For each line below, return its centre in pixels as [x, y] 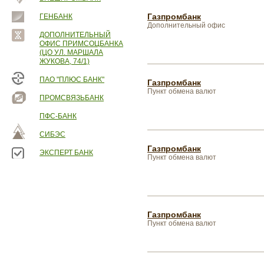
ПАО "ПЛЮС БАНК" [72, 80]
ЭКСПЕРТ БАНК [66, 153]
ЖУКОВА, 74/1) [65, 61]
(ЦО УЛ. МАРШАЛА [71, 52]
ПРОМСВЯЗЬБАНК [72, 98]
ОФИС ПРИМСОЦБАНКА [81, 44]
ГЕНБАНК [56, 16]
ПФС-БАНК [58, 116]
